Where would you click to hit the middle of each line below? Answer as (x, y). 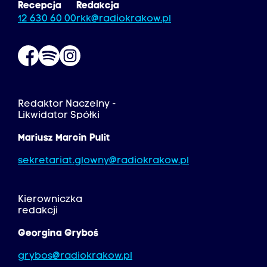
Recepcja (40, 6)
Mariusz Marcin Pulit (64, 138)
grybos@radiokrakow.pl (75, 256)
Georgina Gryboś (58, 234)
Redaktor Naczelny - (67, 104)
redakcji (38, 211)
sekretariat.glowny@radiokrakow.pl (103, 161)
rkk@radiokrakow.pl (124, 19)
